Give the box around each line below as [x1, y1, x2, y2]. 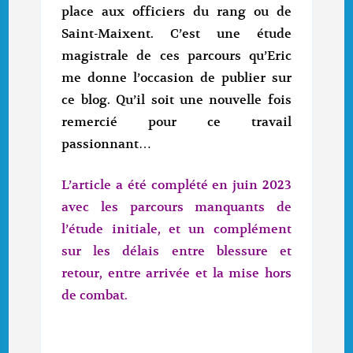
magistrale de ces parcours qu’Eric [61, 48, 292, 65]
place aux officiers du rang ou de [61, 4, 292, 20]
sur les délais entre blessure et [61, 243, 292, 260]
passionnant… [61, 136, 152, 153]
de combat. [61, 288, 128, 304]
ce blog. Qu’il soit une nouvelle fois [61, 92, 292, 109]
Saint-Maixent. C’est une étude [61, 26, 292, 43]
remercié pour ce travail [61, 114, 292, 131]
